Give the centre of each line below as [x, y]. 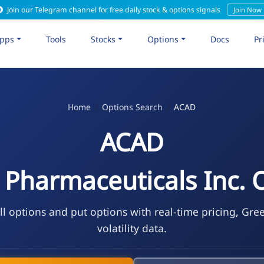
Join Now [247, 10]
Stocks [103, 39]
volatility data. [132, 228]
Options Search [133, 107]
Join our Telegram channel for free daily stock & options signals [113, 10]
